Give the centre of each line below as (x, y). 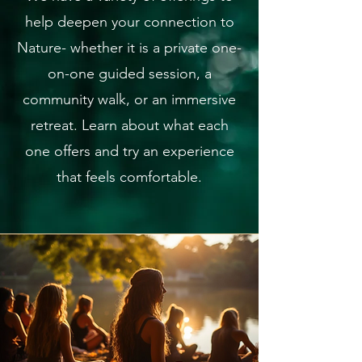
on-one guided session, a (129, 74)
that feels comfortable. (129, 177)
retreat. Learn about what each (129, 125)
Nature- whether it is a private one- (129, 48)
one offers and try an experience (129, 151)
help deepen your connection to (129, 22)
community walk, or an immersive (129, 99)
